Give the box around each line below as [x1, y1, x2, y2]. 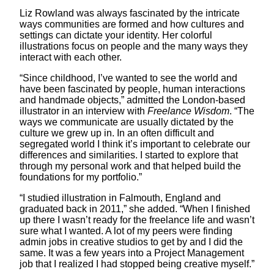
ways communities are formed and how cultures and [20, 18, 244, 29]
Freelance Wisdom [147, 105, 229, 116]
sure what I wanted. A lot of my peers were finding [20, 225, 232, 236]
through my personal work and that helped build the [20, 160, 241, 171]
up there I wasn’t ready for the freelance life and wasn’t [20, 214, 254, 225]
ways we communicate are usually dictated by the [20, 116, 234, 127]
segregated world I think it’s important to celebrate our [20, 138, 250, 149]
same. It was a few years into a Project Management [20, 247, 244, 258]
